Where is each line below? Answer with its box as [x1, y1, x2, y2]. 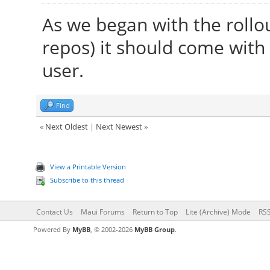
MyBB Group [134, 225, 175, 234]
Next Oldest [45, 121, 88, 132]
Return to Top [132, 207, 178, 217]
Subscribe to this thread [49, 175, 124, 184]
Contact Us [36, 207, 73, 217]
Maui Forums [80, 207, 125, 217]
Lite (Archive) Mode [185, 207, 251, 217]
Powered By [33, 225, 72, 234]
